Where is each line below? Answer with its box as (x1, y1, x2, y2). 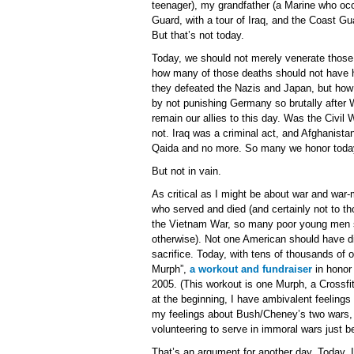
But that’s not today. (152, 29, 244, 41)
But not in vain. (152, 165, 221, 177)
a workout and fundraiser (190, 263, 312, 275)
